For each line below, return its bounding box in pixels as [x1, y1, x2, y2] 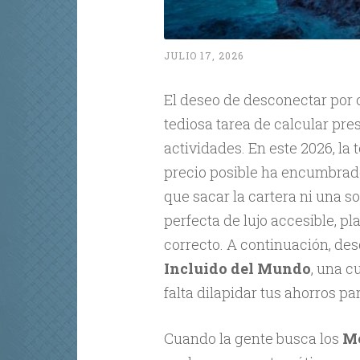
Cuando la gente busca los [163, 328, 342, 348]
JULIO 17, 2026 [163, 48, 243, 62]
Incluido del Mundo [163, 258, 311, 278]
